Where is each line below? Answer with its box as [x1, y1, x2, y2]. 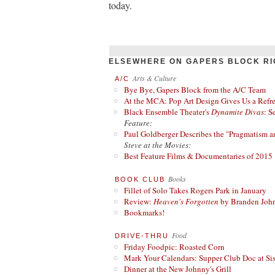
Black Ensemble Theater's [124, 106, 211, 117]
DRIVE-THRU [115, 232, 169, 239]
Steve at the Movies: [124, 139, 191, 150]
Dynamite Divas [211, 106, 264, 117]
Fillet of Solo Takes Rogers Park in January [124, 185, 266, 196]
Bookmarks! [124, 207, 165, 218]
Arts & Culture [133, 73, 176, 83]
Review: [124, 196, 153, 207]
